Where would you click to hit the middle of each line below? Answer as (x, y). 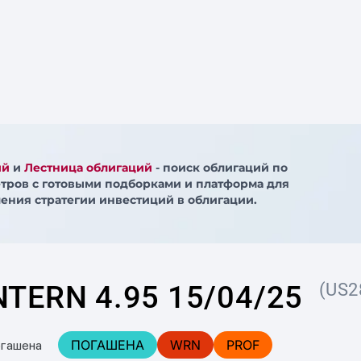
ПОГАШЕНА (107, 345)
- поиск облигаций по (220, 168)
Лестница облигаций (88, 168)
